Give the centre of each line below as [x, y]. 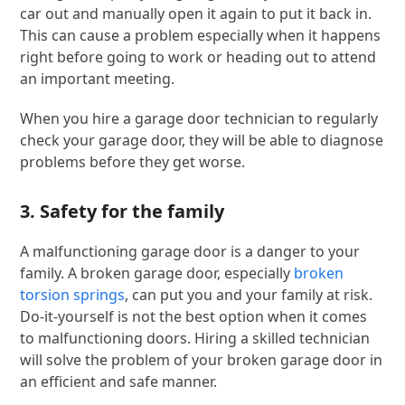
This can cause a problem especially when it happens [201, 35]
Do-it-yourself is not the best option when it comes [194, 316]
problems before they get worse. [133, 161]
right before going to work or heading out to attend [198, 57]
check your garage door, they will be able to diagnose [202, 140]
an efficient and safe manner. [119, 381]
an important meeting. [98, 78]
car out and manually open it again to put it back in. [196, 13]
